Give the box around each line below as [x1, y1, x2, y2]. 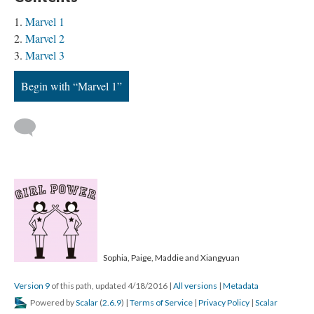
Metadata [223, 280, 259, 291]
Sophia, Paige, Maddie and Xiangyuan [102, 252, 240, 263]
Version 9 [14, 280, 50, 291]
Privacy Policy [198, 297, 250, 308]
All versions [173, 280, 217, 291]
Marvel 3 [25, 48, 64, 62]
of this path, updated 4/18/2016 [50, 280, 169, 291]
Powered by [29, 297, 76, 308]
